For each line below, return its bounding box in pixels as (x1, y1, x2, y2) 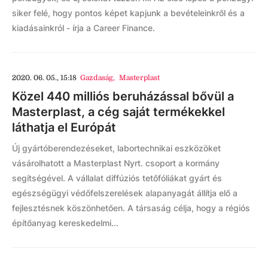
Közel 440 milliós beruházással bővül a (12, 89, 234, 103)
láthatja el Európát (12, 120, 116, 135)
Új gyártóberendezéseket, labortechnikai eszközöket (12, 143, 221, 153)
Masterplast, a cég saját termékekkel (12, 105, 225, 119)
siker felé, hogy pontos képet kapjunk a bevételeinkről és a (12, 8, 245, 18)
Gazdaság (80, 74, 114, 82)
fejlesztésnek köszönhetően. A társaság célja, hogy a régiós (12, 203, 250, 213)
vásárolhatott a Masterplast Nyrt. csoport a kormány (12, 158, 220, 168)
